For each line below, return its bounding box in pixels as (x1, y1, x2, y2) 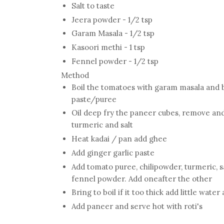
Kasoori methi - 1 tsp (71, 42, 145, 52)
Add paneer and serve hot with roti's (71, 201, 202, 211)
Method (61, 70, 89, 80)
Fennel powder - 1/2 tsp (71, 56, 158, 66)
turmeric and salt (71, 120, 133, 130)
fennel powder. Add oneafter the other (71, 173, 212, 183)
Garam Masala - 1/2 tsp (71, 28, 154, 38)
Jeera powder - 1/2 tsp (71, 14, 152, 24)
